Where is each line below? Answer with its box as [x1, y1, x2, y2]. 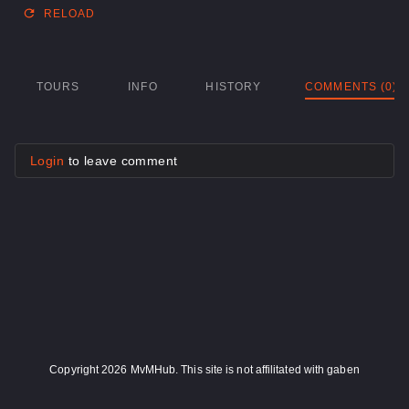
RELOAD [43, 6, 96, 20]
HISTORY [205, 79, 262, 93]
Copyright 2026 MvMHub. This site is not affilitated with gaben [49, 363, 360, 377]
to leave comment [64, 152, 178, 168]
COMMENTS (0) [305, 79, 398, 93]
